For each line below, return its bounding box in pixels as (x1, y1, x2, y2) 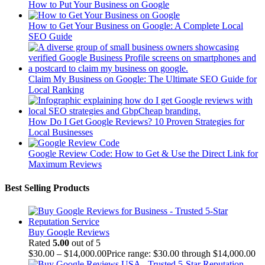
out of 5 (69, 237, 101, 248)
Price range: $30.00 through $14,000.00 (106, 248, 256, 258)
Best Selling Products (5, 182, 89, 193)
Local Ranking (28, 85, 84, 95)
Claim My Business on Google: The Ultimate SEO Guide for (28, 74, 257, 85)
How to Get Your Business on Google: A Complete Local (28, 21, 243, 31)
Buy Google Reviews (28, 227, 109, 237)
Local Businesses (28, 127, 93, 138)
